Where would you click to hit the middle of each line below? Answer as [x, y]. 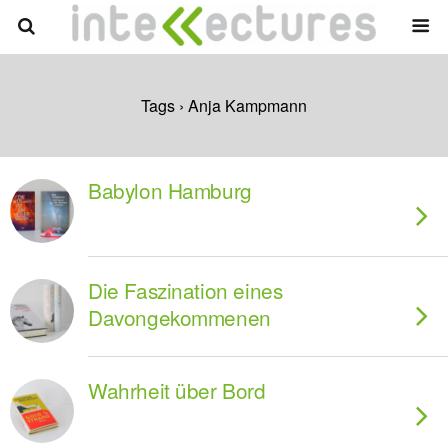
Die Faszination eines [185, 290]
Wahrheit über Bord [177, 390]
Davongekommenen [179, 317]
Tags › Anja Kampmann [224, 105]
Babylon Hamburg [170, 190]
